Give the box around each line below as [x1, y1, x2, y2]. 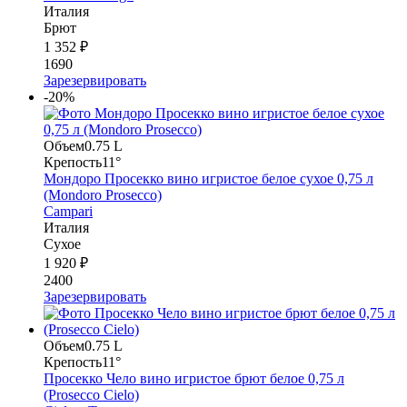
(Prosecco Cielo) [44, 386, 139, 402]
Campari [44, 203, 93, 219]
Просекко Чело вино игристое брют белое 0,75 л [44, 370, 344, 386]
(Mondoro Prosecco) [44, 186, 162, 203]
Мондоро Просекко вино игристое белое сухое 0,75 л [44, 170, 373, 186]
